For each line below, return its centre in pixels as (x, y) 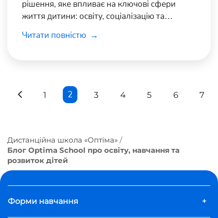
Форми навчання (43, 201)
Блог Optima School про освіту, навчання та (93, 150)
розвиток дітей (38, 160)
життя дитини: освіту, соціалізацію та (93, 16)
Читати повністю (55, 35)
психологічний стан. (62, 28)
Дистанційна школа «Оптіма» (63, 140)
